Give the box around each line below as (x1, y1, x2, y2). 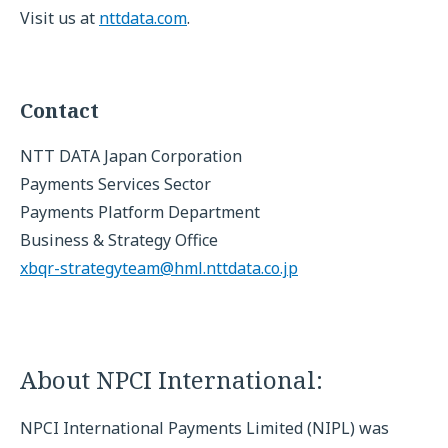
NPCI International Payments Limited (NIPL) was (20, 417, 389, 439)
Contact (20, 97, 99, 124)
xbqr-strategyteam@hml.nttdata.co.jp (20, 257, 298, 279)
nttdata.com (99, 7, 187, 29)
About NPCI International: (20, 363, 323, 396)
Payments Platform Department (20, 201, 260, 223)
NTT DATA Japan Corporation (20, 145, 242, 167)
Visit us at (20, 7, 99, 29)
